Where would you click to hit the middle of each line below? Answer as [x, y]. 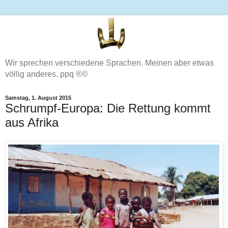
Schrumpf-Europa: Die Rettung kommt [108, 108]
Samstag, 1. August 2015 [38, 98]
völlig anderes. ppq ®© [47, 74]
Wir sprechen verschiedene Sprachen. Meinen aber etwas [109, 63]
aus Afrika [32, 122]
